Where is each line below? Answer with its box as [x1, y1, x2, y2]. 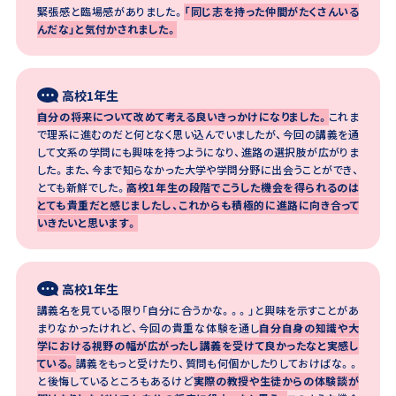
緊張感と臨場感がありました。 [36, 3, 185, 19]
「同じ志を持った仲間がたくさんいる [184, 3, 360, 19]
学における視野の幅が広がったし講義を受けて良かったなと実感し [36, 337, 360, 353]
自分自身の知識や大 [259, 319, 360, 335]
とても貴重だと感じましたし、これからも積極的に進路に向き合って [36, 196, 360, 212]
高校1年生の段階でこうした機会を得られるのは [126, 179, 360, 194]
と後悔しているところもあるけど [36, 372, 194, 388]
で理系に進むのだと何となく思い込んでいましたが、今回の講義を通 [36, 126, 360, 141]
